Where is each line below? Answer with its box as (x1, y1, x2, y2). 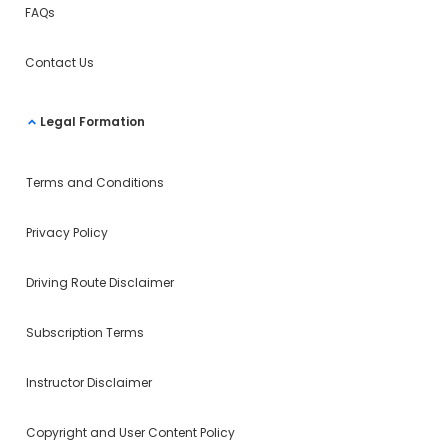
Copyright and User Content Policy (26, 424, 235, 442)
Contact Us (25, 54, 94, 72)
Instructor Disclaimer (26, 374, 152, 392)
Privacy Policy (26, 224, 108, 242)
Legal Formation (40, 113, 146, 131)
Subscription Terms (26, 324, 144, 342)
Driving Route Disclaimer (26, 274, 174, 292)
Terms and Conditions (26, 174, 164, 192)
